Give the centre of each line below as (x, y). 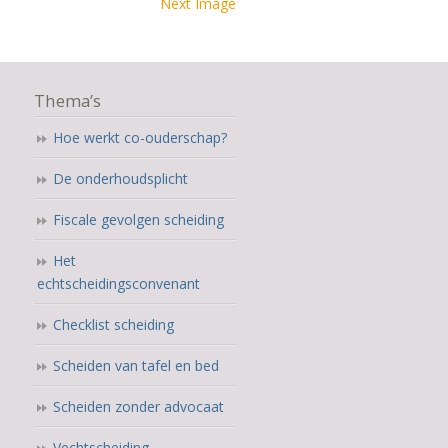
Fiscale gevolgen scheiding (138, 219)
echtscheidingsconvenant (118, 283)
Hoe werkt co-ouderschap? (139, 137)
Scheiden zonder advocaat (138, 406)
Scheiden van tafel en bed (135, 365)
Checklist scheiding (113, 324)
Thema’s (67, 100)
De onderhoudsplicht (120, 178)
